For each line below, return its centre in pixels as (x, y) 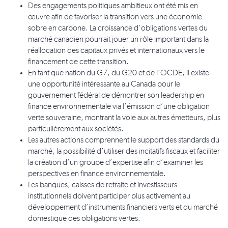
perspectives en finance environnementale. (97, 174)
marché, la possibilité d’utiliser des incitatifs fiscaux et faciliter (124, 152)
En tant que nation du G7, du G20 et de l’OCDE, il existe (119, 74)
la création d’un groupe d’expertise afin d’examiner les (116, 163)
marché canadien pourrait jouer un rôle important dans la (118, 40)
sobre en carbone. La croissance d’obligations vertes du (118, 29)
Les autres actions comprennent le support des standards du (124, 141)
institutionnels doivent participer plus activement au (109, 197)
